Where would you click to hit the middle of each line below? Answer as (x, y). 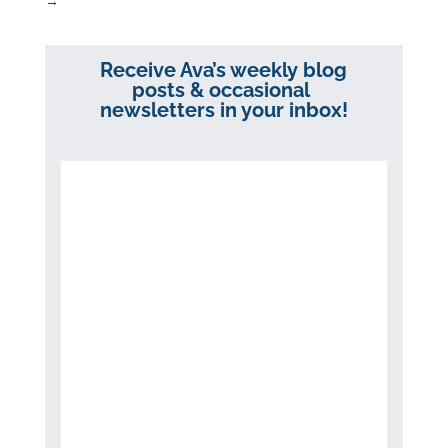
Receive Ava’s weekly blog (224, 70)
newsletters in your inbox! (223, 110)
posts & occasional (224, 90)
